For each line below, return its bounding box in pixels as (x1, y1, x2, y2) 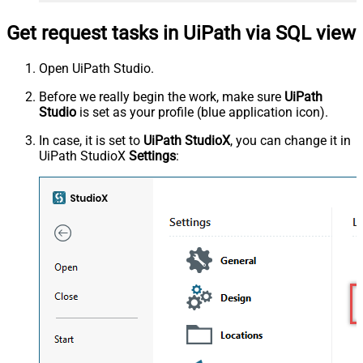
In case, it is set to (39, 132, 143, 148)
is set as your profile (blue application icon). (76, 104, 328, 120)
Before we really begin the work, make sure (39, 88, 284, 105)
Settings (129, 147, 176, 164)
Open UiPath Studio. (39, 60, 154, 76)
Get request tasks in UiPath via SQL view (6, 21, 356, 45)
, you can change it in (230, 132, 351, 148)
